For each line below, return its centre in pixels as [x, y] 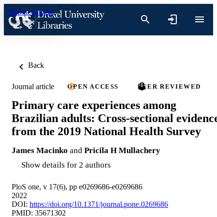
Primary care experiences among [94, 105]
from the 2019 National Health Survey [106, 131]
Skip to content [31, 12]
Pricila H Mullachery [122, 150]
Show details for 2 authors [66, 165]
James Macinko [40, 150]
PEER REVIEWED [170, 86]
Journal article [33, 86]
